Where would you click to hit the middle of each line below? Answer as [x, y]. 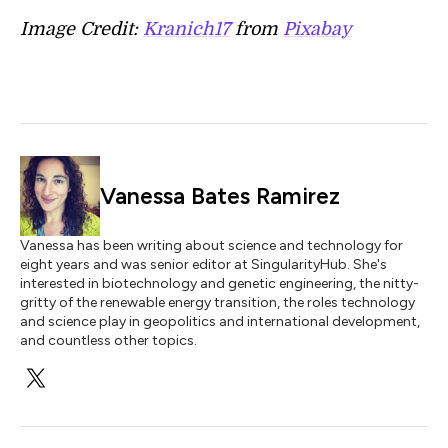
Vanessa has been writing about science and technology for [211, 245]
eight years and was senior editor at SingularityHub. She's [203, 264]
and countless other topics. [108, 340]
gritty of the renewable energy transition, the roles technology [217, 302]
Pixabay [317, 29]
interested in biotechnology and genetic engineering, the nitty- [219, 283]
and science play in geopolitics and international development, [220, 321]
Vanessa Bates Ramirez [220, 196]
